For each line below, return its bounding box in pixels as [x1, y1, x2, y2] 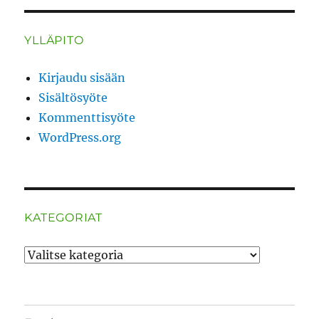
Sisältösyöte [38, 90, 108, 105]
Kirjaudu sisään [38, 70, 126, 85]
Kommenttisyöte [38, 110, 136, 125]
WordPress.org [38, 130, 122, 145]
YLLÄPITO [24, 33, 84, 48]
